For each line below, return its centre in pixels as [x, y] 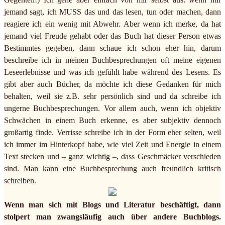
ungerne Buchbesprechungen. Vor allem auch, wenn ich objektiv [113, 108]
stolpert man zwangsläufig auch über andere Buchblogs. [113, 217]
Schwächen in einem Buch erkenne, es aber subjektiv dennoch [113, 121]
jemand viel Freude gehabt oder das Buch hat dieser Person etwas [113, 36]
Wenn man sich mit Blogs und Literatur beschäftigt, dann [113, 205]
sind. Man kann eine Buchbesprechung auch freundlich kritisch [113, 169]
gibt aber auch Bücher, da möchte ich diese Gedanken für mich [113, 84]
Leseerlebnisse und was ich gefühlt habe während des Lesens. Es [113, 72]
